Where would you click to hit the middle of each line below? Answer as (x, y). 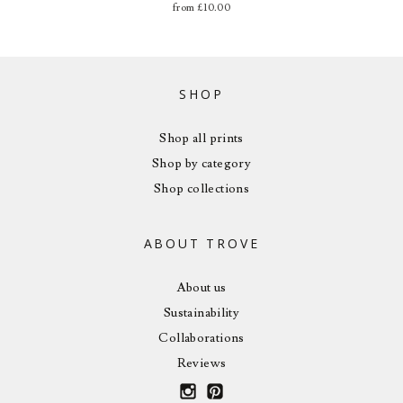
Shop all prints (201, 138)
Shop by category (201, 163)
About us (201, 287)
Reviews (201, 363)
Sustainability (201, 313)
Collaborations (201, 338)
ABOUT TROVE (201, 243)
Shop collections (201, 188)
